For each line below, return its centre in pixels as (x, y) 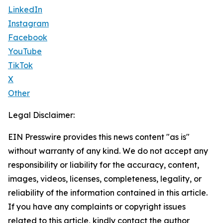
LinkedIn (25, 9)
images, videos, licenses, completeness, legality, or (105, 179)
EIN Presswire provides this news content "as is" (99, 137)
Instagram (28, 23)
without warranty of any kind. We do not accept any (108, 151)
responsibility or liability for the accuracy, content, (104, 165)
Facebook (28, 37)
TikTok (20, 65)
